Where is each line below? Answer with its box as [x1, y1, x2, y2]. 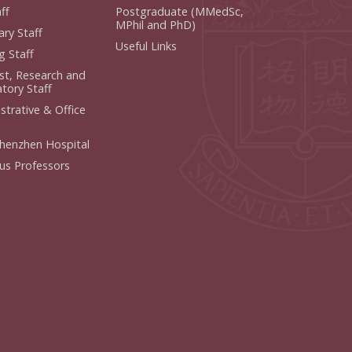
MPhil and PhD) [115, 16, 196, 32]
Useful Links [115, 38, 178, 53]
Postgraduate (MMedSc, [115, 3, 244, 19]
